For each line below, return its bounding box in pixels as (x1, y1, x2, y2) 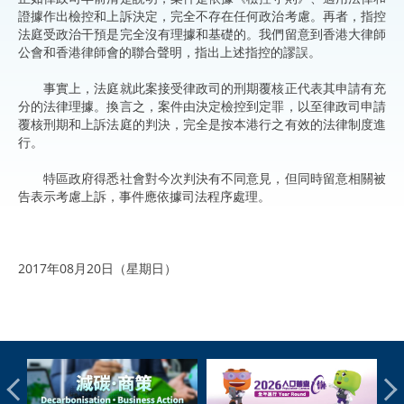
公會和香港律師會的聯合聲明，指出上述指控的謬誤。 (18, 42, 321, 60)
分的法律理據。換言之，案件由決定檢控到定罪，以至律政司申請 (18, 96, 386, 115)
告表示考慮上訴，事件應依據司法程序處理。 (18, 187, 271, 205)
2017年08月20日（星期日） (18, 259, 177, 277)
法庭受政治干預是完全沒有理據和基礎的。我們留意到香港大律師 (18, 24, 386, 42)
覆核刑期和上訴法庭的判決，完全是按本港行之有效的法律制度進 (18, 115, 386, 133)
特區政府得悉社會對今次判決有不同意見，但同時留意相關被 (18, 169, 386, 187)
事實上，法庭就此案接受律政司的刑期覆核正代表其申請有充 (18, 78, 386, 96)
